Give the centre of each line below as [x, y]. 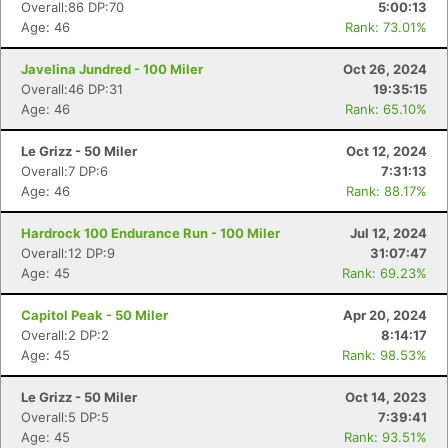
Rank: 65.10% [386, 109]
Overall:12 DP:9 [68, 253]
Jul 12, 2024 [388, 233]
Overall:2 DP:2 [65, 335]
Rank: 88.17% [386, 191]
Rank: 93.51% [385, 437]
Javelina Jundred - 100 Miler [112, 69]
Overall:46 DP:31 [72, 89]
